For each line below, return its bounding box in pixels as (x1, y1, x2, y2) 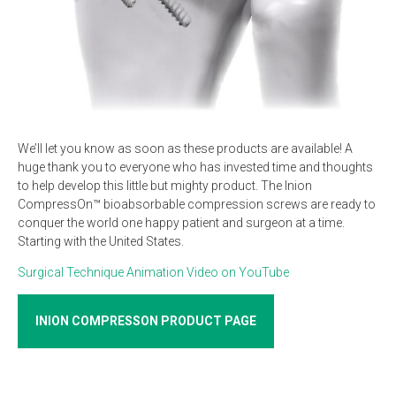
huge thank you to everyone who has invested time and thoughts (18, 160, 373, 175)
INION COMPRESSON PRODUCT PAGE (35, 314, 256, 329)
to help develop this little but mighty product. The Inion (18, 179, 312, 194)
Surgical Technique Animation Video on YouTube (18, 265, 289, 280)
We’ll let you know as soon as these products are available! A (18, 141, 353, 156)
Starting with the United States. (18, 234, 184, 249)
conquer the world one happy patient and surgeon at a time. (18, 216, 345, 231)
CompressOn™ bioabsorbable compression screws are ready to (18, 197, 376, 212)
